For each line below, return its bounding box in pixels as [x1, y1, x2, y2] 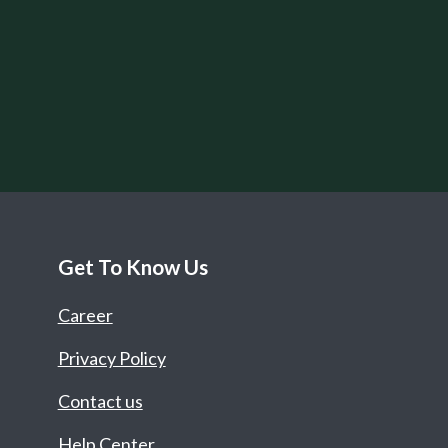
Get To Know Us [57, 254, 208, 279]
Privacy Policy [57, 347, 166, 369]
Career [57, 304, 113, 326]
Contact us [57, 390, 143, 412]
